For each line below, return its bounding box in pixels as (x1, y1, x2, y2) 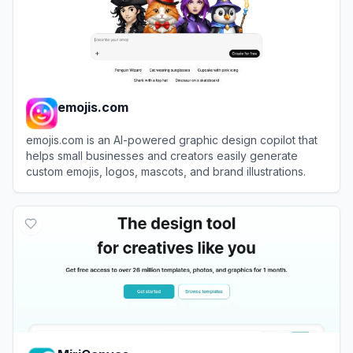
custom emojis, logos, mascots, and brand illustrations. (26, 164, 306, 178)
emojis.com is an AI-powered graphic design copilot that (26, 132, 318, 147)
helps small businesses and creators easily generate (26, 148, 298, 162)
